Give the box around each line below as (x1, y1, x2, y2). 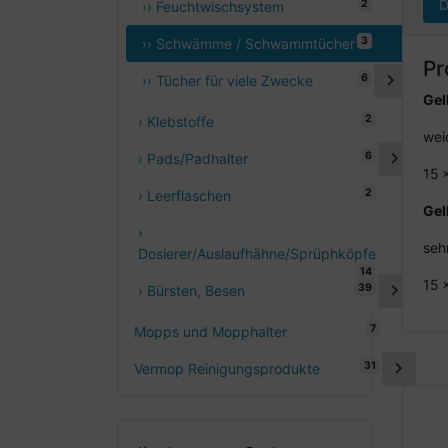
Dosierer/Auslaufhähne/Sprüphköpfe (138, 245, 376, 263)
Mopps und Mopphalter (134, 323, 287, 341)
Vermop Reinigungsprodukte (134, 360, 320, 378)
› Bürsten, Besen (138, 282, 245, 300)
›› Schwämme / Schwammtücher (142, 35, 355, 53)
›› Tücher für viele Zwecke (142, 72, 313, 90)
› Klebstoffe (138, 113, 214, 131)
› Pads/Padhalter (138, 150, 248, 168)
